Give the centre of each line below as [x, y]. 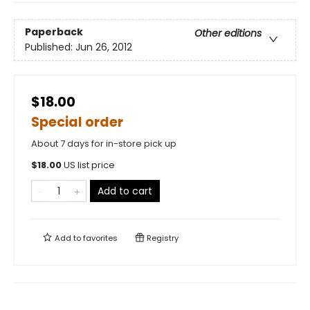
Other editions [228, 34]
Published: [50, 47]
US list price [89, 165]
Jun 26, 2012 [104, 47]
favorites [100, 238]
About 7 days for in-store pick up [104, 144]
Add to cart [125, 191]
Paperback [54, 32]
